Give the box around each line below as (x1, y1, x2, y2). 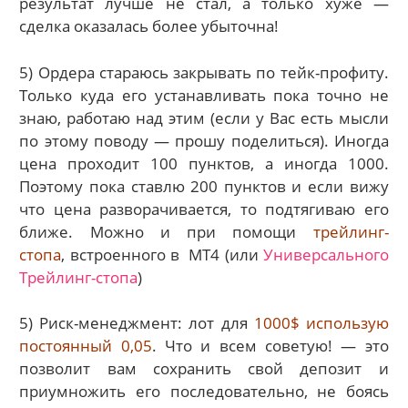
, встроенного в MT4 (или (61, 243, 263, 265)
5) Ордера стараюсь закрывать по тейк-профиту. (19, 61, 389, 83)
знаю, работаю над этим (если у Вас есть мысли (19, 107, 389, 128)
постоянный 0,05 (19, 335, 152, 357)
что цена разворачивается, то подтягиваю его (19, 198, 389, 219)
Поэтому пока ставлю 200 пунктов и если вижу (19, 175, 389, 197)
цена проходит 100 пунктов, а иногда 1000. (19, 152, 389, 174)
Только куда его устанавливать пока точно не (19, 84, 389, 106)
